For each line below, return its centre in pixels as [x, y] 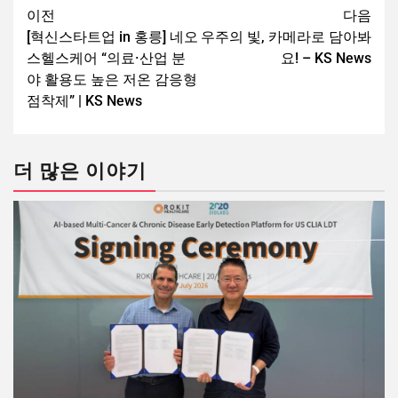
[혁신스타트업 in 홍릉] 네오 [112, 37]
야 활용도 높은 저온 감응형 [112, 80]
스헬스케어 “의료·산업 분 [106, 59]
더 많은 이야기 [80, 171]
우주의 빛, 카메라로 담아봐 [286, 37]
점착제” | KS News [84, 101]
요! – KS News [326, 59]
